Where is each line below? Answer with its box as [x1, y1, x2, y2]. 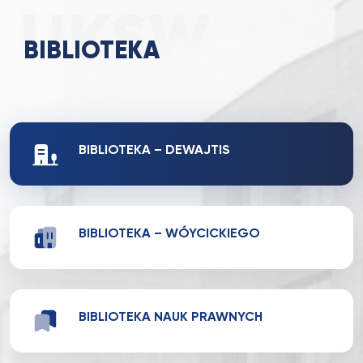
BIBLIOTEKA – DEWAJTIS [79, 143, 230, 157]
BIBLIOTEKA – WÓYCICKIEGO [79, 227, 260, 241]
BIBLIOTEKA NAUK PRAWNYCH [79, 310, 263, 324]
